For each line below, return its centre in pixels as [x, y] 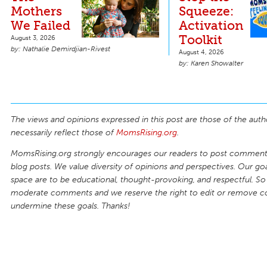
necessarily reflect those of [63, 132]
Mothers [36, 11]
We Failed [41, 25]
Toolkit [202, 39]
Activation [211, 25]
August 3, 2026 [33, 37]
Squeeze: [206, 11]
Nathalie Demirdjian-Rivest [66, 49]
